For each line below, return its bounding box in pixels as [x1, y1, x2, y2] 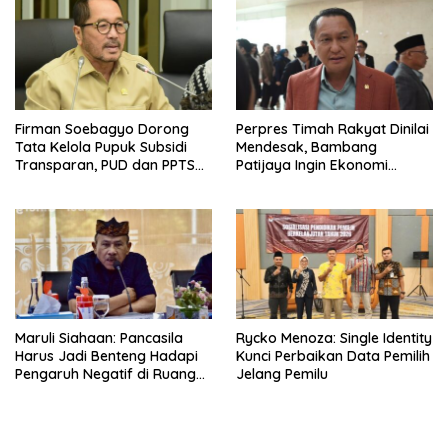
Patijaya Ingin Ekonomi [236, 155, 388, 174]
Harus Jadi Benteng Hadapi [15, 347, 198, 366]
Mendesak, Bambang [236, 137, 377, 156]
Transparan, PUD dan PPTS [15, 155, 195, 174]
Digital [15, 383, 57, 402]
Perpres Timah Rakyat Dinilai [236, 119, 429, 138]
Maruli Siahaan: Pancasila [15, 329, 183, 348]
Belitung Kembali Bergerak [236, 173, 414, 192]
